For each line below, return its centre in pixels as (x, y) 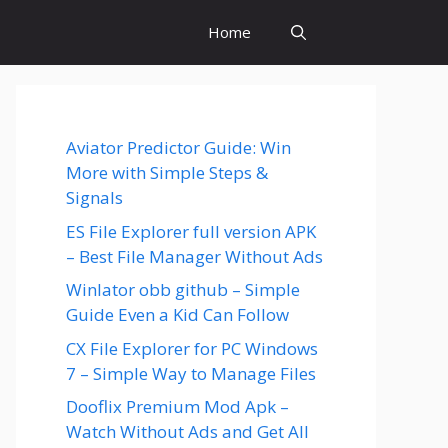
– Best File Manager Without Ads (194, 256)
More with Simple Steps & (167, 172)
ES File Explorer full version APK (191, 231)
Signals (94, 197)
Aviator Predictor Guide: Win (178, 147)
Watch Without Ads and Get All (187, 431)
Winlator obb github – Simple (183, 289)
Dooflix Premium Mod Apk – (177, 406)
